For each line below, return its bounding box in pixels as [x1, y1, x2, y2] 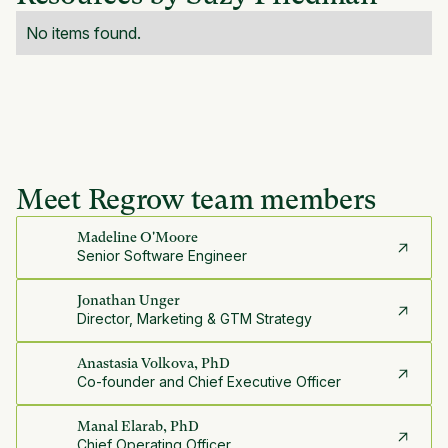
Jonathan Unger [77, 292, 180, 309]
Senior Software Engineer [77, 247, 247, 265]
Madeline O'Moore [77, 229, 198, 246]
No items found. [26, 23, 141, 44]
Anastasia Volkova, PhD [77, 355, 230, 372]
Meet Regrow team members [16, 183, 376, 217]
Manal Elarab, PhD [77, 418, 199, 435]
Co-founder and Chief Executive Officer [77, 373, 341, 391]
